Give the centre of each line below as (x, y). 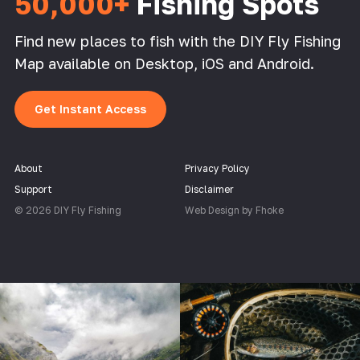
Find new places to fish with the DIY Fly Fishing (177, 41)
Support (33, 190)
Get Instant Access (90, 109)
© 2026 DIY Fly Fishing (67, 211)
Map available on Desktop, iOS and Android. (164, 64)
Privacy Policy (217, 169)
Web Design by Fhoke (234, 211)
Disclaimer (209, 190)
